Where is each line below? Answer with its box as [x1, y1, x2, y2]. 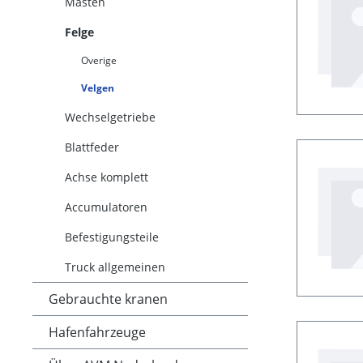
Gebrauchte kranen [49, 290, 168, 308]
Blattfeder [65, 139, 119, 155]
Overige [81, 53, 117, 67]
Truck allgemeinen [65, 259, 165, 275]
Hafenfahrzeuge [49, 323, 146, 341]
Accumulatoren [65, 199, 147, 215]
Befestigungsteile [65, 229, 159, 245]
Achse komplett [65, 169, 148, 185]
